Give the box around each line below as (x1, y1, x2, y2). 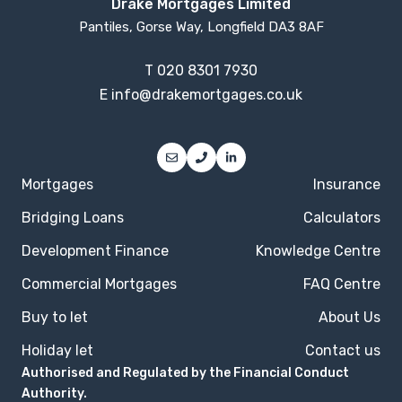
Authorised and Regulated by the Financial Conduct (22, 365, 349, 381)
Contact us (305, 342, 380, 360)
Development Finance (22, 242, 169, 260)
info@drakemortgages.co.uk (111, 86, 302, 104)
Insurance (313, 176, 380, 194)
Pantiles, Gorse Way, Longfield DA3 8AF (78, 18, 324, 35)
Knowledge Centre (256, 242, 380, 260)
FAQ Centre (303, 275, 380, 293)
